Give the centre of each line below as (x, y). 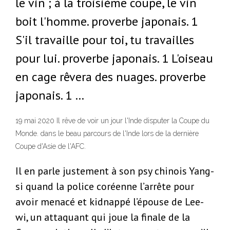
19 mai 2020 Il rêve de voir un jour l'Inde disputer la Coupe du (112, 121)
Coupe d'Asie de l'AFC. (51, 147)
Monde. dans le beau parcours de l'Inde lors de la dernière (107, 134)
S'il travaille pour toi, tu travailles (105, 40)
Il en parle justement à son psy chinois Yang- (115, 171)
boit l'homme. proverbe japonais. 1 (107, 21)
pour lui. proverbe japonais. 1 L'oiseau (114, 58)
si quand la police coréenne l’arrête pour (105, 187)
